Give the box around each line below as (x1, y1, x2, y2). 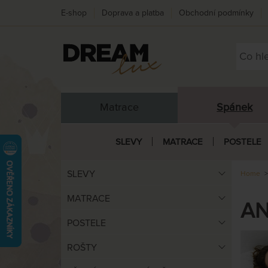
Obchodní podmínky (179, 8, 254, 17)
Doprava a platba (102, 8, 164, 17)
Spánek (217, 102, 253, 113)
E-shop (61, 8, 87, 17)
